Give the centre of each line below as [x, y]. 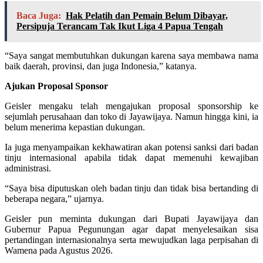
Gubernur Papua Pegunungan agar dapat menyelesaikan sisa [131, 229]
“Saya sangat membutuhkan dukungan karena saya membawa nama [131, 55]
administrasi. [28, 168]
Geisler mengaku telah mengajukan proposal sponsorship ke [131, 106]
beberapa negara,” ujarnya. [54, 198]
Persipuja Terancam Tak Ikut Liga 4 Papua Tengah [120, 26]
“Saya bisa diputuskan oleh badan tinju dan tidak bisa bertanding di [131, 188]
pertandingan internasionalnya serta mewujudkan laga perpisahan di [131, 240]
